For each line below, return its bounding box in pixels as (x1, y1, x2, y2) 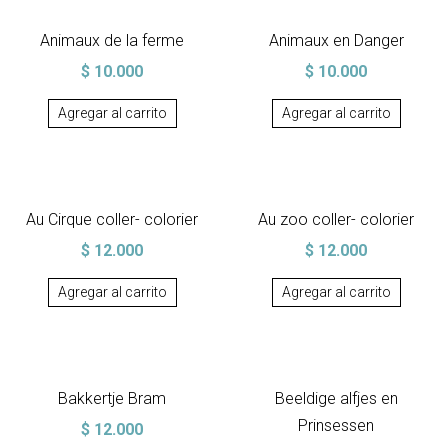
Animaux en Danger (268, 31, 404, 50)
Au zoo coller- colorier (258, 210, 414, 229)
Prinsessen (298, 416, 374, 435)
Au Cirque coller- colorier (26, 210, 198, 229)
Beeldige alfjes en (274, 389, 398, 408)
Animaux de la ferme (40, 31, 184, 50)
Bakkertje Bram (58, 389, 166, 408)
